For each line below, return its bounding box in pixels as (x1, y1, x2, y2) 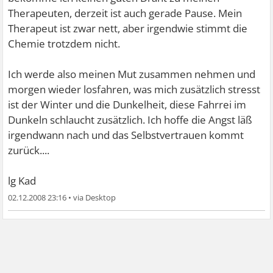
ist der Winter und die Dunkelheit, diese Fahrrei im (8, 97, 247, 112)
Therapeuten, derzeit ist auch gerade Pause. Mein (8, 5, 243, 20)
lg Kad (8, 173, 37, 188)
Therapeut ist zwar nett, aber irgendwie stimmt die (8, 21, 248, 35)
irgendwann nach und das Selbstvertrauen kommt (8, 127, 244, 142)
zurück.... (8, 143, 50, 157)
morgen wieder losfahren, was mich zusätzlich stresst (8, 82, 261, 96)
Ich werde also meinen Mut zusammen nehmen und (8, 66, 256, 81)
